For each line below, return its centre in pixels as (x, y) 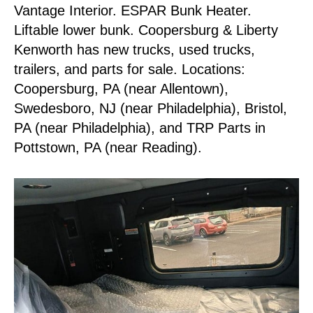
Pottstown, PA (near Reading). (108, 147)
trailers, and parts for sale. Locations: (130, 69)
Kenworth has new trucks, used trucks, (134, 50)
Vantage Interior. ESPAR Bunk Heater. (133, 10)
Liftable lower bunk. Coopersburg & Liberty (146, 30)
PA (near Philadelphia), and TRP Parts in (140, 128)
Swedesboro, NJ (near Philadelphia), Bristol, (151, 108)
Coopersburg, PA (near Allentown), (121, 89)
